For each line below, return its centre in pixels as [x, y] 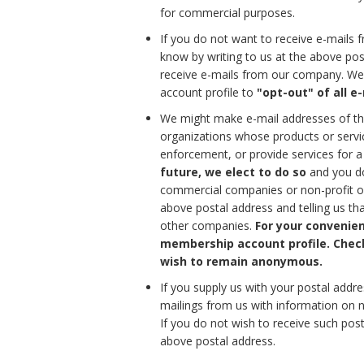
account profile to [208, 92]
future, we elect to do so [233, 171]
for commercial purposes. [227, 12]
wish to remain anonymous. [241, 261]
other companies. [208, 225]
